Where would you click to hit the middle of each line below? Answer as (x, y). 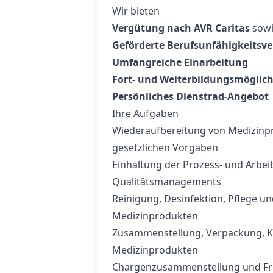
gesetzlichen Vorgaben (165, 147)
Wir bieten (136, 11)
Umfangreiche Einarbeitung (180, 62)
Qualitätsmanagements (167, 182)
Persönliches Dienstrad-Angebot (190, 96)
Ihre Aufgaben (145, 113)
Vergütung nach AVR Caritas (181, 28)
